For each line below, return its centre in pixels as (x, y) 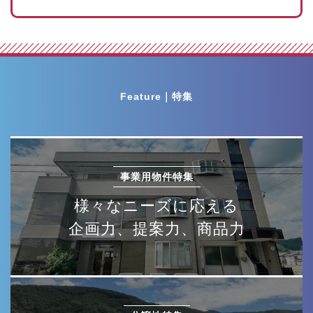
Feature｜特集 (156, 97)
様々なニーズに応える (156, 206)
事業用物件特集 (156, 177)
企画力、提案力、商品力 (156, 229)
